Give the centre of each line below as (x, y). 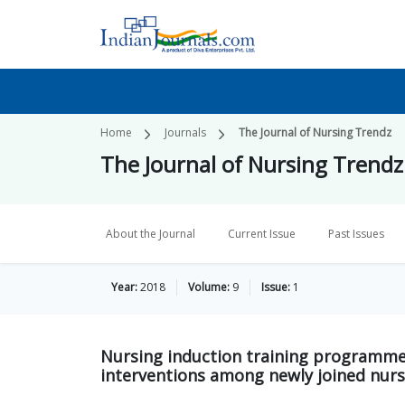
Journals (185, 132)
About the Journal (151, 234)
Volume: (209, 287)
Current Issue (262, 234)
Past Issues (356, 234)
